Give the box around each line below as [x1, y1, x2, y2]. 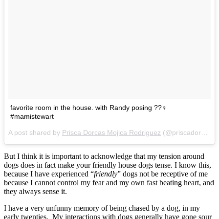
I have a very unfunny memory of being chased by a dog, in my [4, 203, 200, 212]
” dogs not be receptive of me [117, 169, 208, 178]
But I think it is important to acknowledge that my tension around [4, 152, 204, 160]
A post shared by [8, 128, 62, 136]
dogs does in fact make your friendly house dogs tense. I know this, [4, 160, 211, 169]
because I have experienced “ [4, 169, 94, 178]
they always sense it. [4, 187, 67, 196]
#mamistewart [10, 112, 54, 120]
